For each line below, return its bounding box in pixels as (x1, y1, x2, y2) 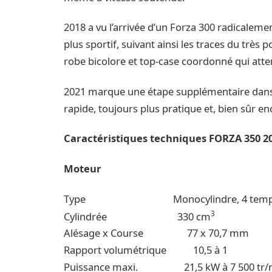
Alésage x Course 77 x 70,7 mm (64, 226, 250, 240)
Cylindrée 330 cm (64, 209, 211, 223)
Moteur (64, 161, 102, 175)
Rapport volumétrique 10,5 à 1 (64, 243, 228, 257)
